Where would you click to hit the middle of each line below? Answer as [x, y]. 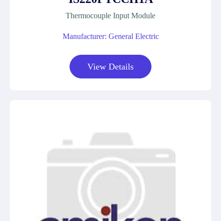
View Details [110, 67]
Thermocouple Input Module [110, 16]
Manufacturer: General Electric [110, 36]
